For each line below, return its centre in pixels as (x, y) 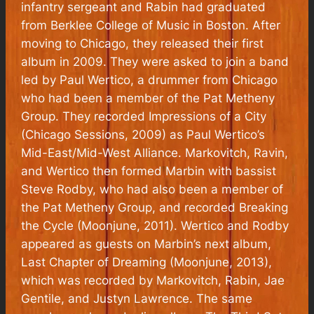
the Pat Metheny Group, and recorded (130, 207)
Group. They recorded (85, 116)
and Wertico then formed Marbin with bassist (149, 171)
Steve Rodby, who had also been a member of (152, 189)
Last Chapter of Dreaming (94, 262)
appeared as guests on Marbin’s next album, (146, 244)
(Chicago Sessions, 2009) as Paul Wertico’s (143, 134)
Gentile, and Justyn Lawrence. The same (137, 298)
